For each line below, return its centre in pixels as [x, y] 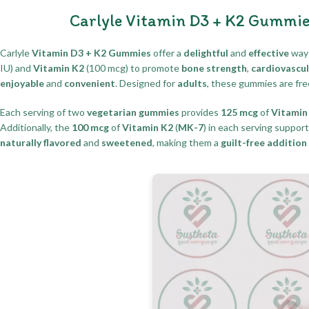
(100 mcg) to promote [133, 68]
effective [269, 52]
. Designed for [146, 83]
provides [200, 112]
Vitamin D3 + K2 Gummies [91, 52]
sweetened [127, 142]
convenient [90, 83]
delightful [206, 52]
